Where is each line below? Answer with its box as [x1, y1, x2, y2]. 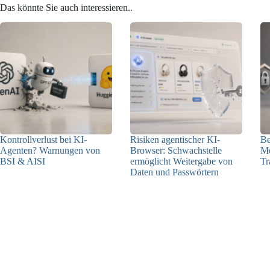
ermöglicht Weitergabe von [130, 155, 233, 166]
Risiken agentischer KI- [130, 134, 221, 145]
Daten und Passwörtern [130, 166, 219, 177]
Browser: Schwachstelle [130, 145, 222, 155]
